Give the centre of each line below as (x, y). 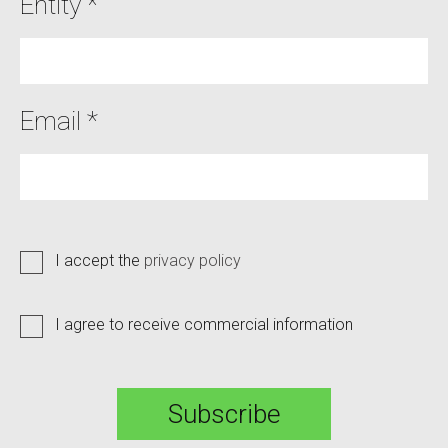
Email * (59, 120)
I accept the (99, 260)
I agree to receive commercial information (204, 324)
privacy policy (192, 260)
